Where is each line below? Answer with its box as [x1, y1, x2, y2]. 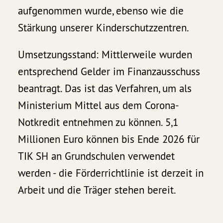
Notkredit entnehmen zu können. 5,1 [18, 115, 179, 129]
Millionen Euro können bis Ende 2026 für [18, 132, 200, 146]
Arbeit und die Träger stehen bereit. [18, 183, 177, 197]
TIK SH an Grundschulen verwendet [18, 149, 175, 163]
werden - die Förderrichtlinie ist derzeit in [18, 166, 204, 180]
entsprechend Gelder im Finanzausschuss [18, 64, 201, 78]
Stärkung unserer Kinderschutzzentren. [18, 20, 190, 34]
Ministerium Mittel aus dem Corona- [18, 98, 180, 112]
